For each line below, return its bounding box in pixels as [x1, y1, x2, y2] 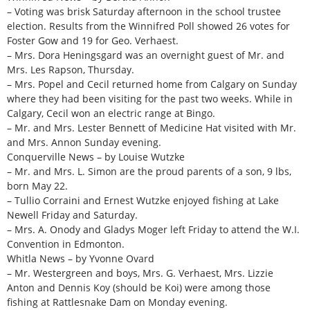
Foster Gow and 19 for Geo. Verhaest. [7, 34, 179, 48]
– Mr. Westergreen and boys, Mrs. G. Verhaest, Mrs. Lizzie [7, 266, 273, 280]
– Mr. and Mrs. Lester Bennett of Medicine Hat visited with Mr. [7, 121, 296, 135]
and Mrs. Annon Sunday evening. [7, 136, 161, 149]
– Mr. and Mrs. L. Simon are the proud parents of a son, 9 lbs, [7, 165, 291, 179]
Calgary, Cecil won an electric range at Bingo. [7, 107, 215, 120]
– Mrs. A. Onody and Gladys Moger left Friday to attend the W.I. [7, 223, 300, 237]
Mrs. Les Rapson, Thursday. [7, 63, 134, 77]
